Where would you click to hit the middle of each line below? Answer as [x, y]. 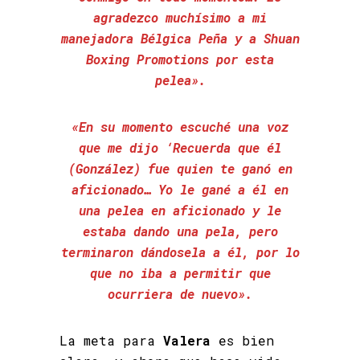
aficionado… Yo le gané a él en [180, 189]
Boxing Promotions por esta [180, 59]
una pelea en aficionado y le [180, 210]
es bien [242, 340]
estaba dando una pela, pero [180, 231]
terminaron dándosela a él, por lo [180, 252]
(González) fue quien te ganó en [180, 168]
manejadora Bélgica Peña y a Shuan [180, 38]
